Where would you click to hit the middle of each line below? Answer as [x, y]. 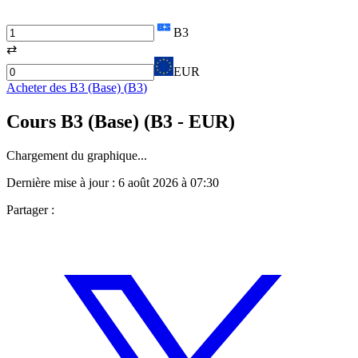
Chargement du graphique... [77, 155]
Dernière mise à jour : [62, 182]
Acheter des [38, 87]
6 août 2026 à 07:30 [169, 182]
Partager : [30, 209]
